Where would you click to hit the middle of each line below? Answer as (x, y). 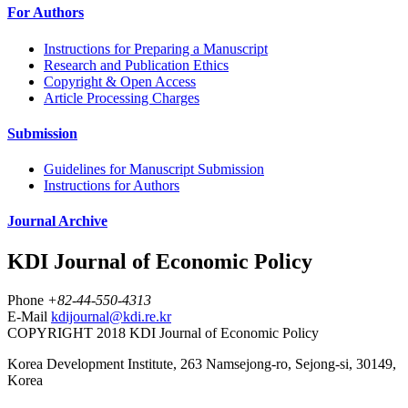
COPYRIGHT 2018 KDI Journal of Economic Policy (163, 332)
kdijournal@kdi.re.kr (111, 316)
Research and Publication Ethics (136, 65)
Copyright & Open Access (120, 81)
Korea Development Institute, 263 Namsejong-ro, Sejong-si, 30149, (202, 363)
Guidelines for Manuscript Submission (154, 169)
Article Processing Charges (122, 97)
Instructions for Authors (112, 186)
